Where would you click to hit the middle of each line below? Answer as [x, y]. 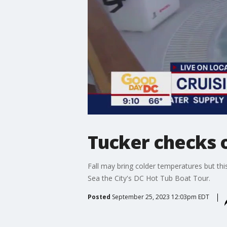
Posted [99, 197]
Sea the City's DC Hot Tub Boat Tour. [149, 178]
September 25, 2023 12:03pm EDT [160, 197]
